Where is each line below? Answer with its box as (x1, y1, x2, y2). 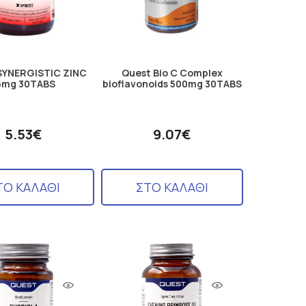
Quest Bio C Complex (121, 66, 223, 79)
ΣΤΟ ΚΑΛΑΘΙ (135, 178, 208, 195)
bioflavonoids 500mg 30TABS (102, 76, 242, 90)
